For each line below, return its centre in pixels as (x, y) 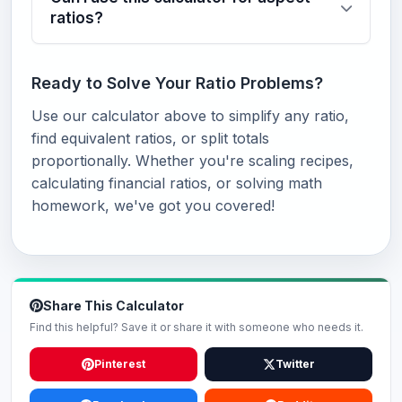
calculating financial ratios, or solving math (177, 183)
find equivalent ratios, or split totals (150, 138)
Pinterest (120, 363)
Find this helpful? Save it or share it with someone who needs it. (197, 327)
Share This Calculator (114, 305)
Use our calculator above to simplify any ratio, (190, 115)
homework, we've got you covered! (153, 205)
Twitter (295, 363)
